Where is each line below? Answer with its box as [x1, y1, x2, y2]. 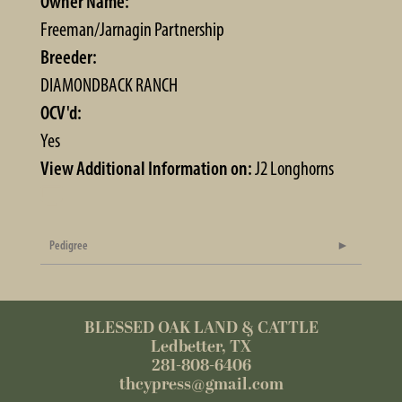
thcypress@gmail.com [118, 371, 284, 397]
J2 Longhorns [255, 155, 334, 180]
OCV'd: [40, 100, 82, 125]
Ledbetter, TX [151, 334, 251, 359]
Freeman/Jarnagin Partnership [40, 16, 224, 41]
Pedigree [49, 237, 88, 253]
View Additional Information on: [40, 155, 252, 180]
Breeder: [40, 44, 97, 69]
